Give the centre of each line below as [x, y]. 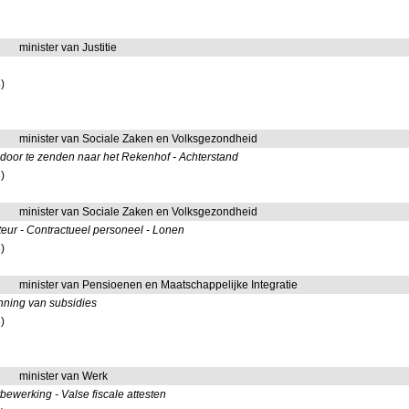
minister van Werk [64, 376]
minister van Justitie [68, 47]
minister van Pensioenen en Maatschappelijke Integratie [159, 285]
